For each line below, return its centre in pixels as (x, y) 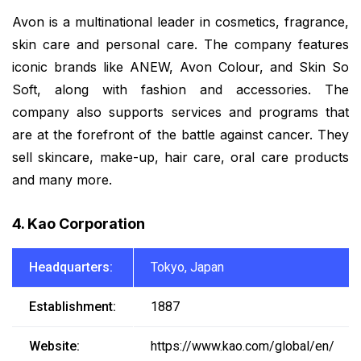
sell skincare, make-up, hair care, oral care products (180, 158)
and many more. (62, 180)
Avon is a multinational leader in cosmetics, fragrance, (180, 22)
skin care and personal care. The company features (180, 45)
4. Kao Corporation (79, 223)
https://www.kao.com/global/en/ (242, 346)
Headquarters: (71, 267)
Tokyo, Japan (187, 267)
